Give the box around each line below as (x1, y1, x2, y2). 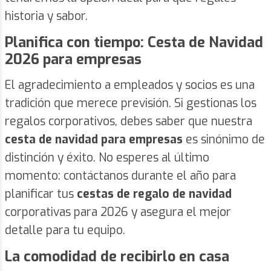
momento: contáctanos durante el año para (5, 168, 236, 184)
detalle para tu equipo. (5, 223, 125, 238)
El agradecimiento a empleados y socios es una (5, 77, 255, 93)
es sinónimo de (183, 132, 265, 148)
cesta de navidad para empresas (5, 132, 183, 148)
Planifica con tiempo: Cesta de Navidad (5, 33, 263, 53)
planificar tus (5, 186, 77, 202)
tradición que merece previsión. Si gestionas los (5, 96, 256, 111)
